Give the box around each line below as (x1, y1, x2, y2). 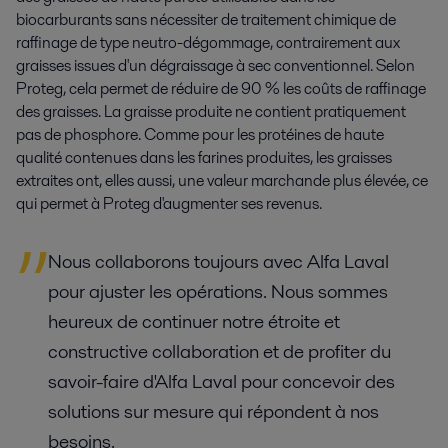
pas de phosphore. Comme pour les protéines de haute (16, 122, 384, 146)
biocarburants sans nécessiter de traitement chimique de (16, 7, 396, 31)
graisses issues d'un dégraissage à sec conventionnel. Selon (16, 53, 415, 77)
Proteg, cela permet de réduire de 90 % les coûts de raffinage (16, 76, 426, 100)
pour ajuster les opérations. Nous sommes (48, 277, 388, 305)
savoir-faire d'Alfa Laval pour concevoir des (48, 367, 395, 395)
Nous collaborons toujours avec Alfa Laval (48, 247, 389, 275)
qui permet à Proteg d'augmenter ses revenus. (16, 191, 325, 215)
